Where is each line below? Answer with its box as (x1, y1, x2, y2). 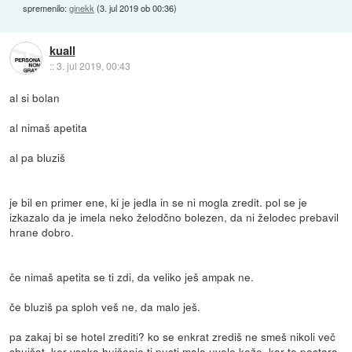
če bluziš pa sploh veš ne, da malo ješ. (9, 298, 201, 314)
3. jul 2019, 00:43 (56, 59, 130, 73)
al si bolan (9, 89, 60, 105)
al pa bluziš (9, 148, 66, 165)
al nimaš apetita (9, 119, 88, 135)
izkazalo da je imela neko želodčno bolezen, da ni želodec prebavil (9, 208, 339, 225)
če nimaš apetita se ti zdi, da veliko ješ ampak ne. (9, 268, 255, 284)
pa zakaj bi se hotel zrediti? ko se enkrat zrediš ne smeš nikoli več (9, 328, 336, 344)
